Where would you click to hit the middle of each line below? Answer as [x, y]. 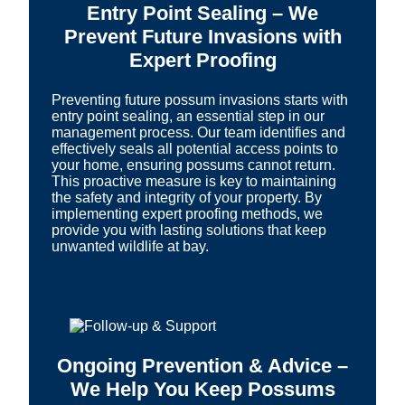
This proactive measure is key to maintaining [194, 181]
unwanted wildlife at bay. [130, 246]
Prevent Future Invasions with [202, 36]
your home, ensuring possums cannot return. [193, 165]
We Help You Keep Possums [202, 389]
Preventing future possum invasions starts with [200, 99]
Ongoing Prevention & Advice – [202, 365]
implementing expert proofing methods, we [187, 213]
